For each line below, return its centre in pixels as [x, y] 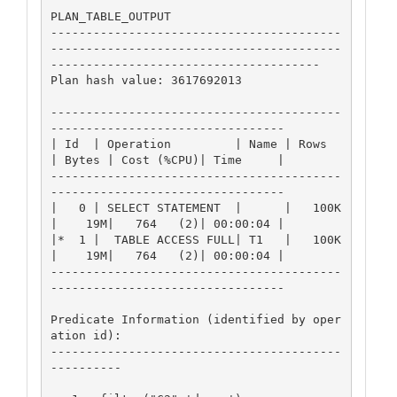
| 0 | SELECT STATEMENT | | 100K [195, 207]
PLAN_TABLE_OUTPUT [110, 16]
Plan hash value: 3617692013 [146, 80]
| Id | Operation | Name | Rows [188, 144]
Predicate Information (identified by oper [195, 319]
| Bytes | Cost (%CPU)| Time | [167, 160]
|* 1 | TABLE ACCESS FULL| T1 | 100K [195, 239]
